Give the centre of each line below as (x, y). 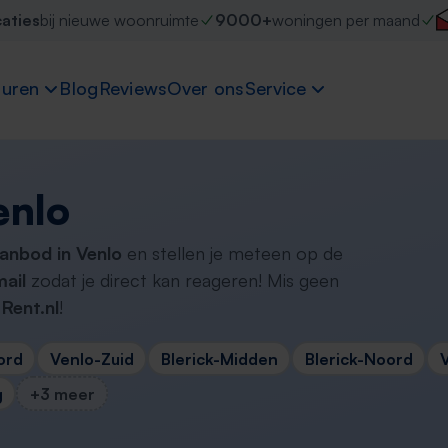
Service (275, 88)
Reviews (133, 88)
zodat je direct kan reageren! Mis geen (182, 280)
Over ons (206, 88)
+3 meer (62, 393)
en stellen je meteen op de (232, 253)
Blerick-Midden (219, 358)
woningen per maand (345, 20)
